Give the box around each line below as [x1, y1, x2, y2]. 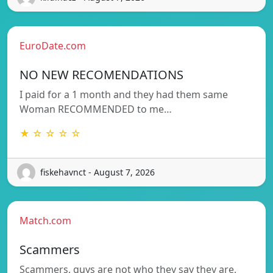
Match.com [19, 213, 71, 227]
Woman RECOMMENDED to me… [19, 102, 172, 116]
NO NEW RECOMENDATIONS [19, 66, 183, 83]
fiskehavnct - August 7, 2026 [40, 166, 155, 179]
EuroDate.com [19, 38, 86, 52]
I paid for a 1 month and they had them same [19, 87, 228, 101]
